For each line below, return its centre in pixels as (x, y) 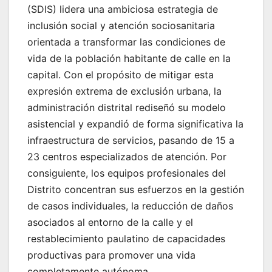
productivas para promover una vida (111, 255)
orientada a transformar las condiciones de (126, 42)
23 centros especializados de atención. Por (127, 157)
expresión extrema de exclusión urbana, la (124, 91)
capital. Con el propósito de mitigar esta (121, 75)
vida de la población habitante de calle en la (129, 59)
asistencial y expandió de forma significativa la (135, 124)
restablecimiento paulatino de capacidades (126, 239)
